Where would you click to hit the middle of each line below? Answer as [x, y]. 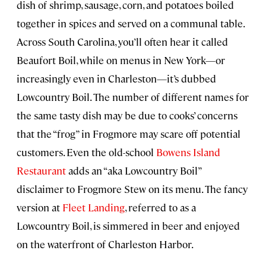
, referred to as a [160, 208]
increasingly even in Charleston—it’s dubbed [116, 79]
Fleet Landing [94, 208]
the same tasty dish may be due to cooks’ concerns [127, 115]
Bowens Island [188, 152]
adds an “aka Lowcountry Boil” [134, 171]
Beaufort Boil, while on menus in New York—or [121, 60]
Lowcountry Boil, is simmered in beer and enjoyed [128, 226]
